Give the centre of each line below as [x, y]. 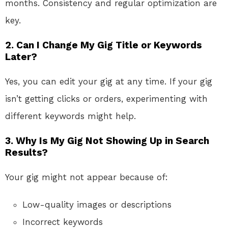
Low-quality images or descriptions [97, 205]
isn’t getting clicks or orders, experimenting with [106, 99]
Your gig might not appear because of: [87, 177]
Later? [21, 57]
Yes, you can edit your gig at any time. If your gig [109, 82]
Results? [26, 153]
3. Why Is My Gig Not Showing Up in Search [107, 141]
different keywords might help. [70, 116]
